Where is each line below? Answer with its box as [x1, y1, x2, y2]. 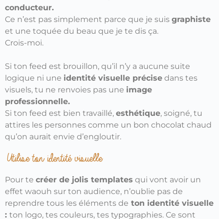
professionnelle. [5, 97, 70, 107]
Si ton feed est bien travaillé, [5, 109, 116, 118]
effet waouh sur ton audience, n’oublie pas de [5, 187, 183, 197]
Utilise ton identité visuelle [5, 152, 100, 166]
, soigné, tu [160, 109, 202, 118]
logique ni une [5, 73, 64, 83]
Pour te [5, 175, 36, 185]
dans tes [162, 73, 197, 83]
